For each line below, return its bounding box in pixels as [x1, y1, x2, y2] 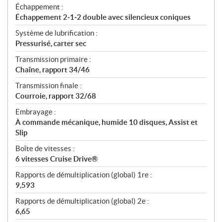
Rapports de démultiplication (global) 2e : [15, 197, 149, 206]
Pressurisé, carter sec [15, 39, 86, 48]
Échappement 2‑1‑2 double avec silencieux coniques [15, 13, 191, 22]
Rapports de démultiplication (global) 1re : [15, 170, 152, 179]
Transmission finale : [15, 81, 82, 90]
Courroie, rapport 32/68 [15, 92, 96, 101]
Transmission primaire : [15, 55, 91, 64]
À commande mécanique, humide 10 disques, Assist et [15, 118, 198, 127]
